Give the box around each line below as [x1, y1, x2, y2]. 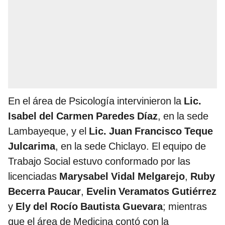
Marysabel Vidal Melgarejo [59, 170, 185, 183]
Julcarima [8, 140, 55, 153]
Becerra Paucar [8, 185, 81, 198]
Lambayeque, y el [8, 125, 89, 138]
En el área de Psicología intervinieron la [8, 95, 184, 107]
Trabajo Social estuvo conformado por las [8, 155, 190, 168]
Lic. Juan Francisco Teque [89, 125, 213, 138]
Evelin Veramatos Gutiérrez [86, 185, 216, 198]
